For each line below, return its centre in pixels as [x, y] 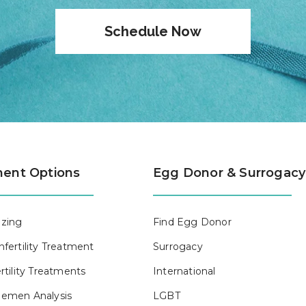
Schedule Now [153, 31]
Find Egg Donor [192, 222]
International [184, 271]
